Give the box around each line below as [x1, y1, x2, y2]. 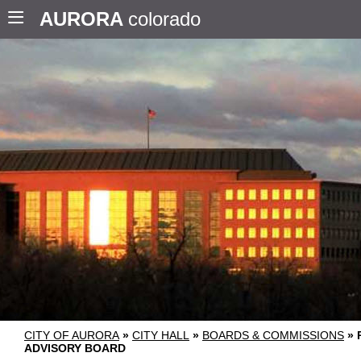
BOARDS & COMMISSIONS [202, 329, 344, 342]
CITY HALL [132, 329, 189, 342]
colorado [128, 8, 201, 30]
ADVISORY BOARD [24, 342, 126, 355]
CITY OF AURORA [24, 329, 119, 342]
